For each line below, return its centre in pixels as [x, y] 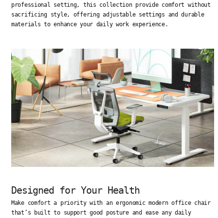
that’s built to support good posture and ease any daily [101, 213]
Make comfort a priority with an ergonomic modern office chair [111, 203]
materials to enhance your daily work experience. [90, 25]
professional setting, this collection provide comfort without [111, 5]
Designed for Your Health [75, 191]
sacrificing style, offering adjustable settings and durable [108, 15]
